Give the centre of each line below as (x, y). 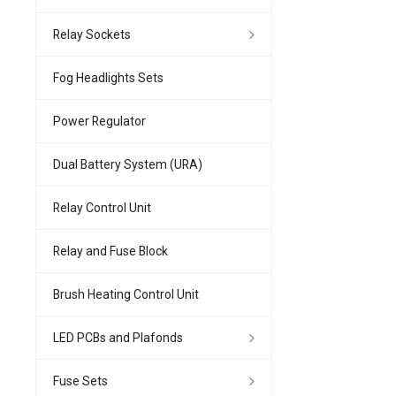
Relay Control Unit (102, 207)
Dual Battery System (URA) (128, 164)
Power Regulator (99, 121)
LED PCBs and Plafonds (118, 337)
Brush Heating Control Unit (126, 294)
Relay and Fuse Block (110, 251)
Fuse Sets (80, 381)
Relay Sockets (92, 34)
